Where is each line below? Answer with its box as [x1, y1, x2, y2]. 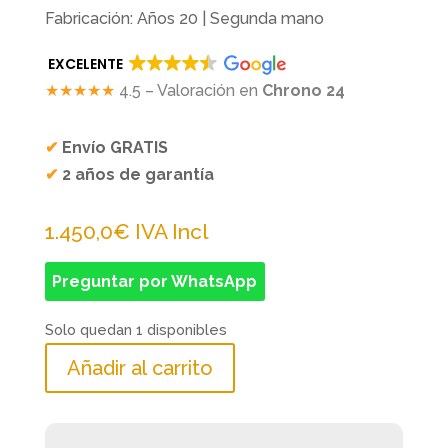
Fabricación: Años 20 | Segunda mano [44, 9, 324, 28]
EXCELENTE [47, 54, 123, 74]
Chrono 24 [261, 81, 345, 100]
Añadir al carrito [66, 356, 213, 380]
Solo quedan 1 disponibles [44, 321, 227, 338]
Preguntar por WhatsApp [52, 272, 258, 291]
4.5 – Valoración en [118, 81, 262, 100]
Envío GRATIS [61, 138, 168, 157]
